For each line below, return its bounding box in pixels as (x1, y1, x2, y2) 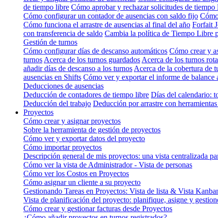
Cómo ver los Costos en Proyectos (23, 169, 129, 178)
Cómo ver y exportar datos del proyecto (23, 134, 145, 143)
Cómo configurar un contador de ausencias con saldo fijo (23, 11, 198, 20)
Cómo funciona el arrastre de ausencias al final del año (23, 20, 190, 29)
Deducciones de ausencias (23, 81, 104, 90)
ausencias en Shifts (23, 73, 81, 81)
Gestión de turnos (23, 37, 77, 46)
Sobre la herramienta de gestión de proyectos (23, 125, 161, 134)
